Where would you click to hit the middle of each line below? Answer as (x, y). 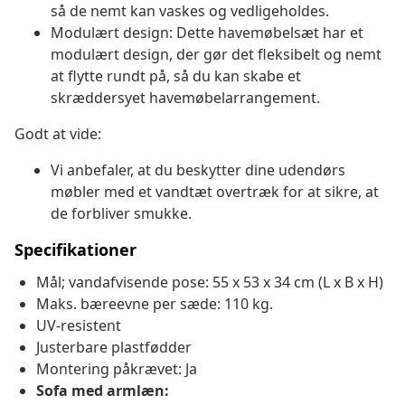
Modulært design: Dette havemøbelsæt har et (207, 33)
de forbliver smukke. (121, 214)
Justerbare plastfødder (114, 348)
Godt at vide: (58, 134)
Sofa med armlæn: (103, 391)
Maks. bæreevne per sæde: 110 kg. (155, 304)
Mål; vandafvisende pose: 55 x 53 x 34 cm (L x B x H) (210, 283)
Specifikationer (75, 250)
